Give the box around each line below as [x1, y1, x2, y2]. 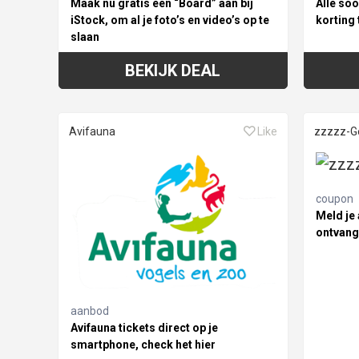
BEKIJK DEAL [125, 60, 221, 80]
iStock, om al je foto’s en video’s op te [71, 13, 269, 26]
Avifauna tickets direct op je [71, 321, 218, 335]
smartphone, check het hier [71, 338, 216, 352]
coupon [315, 192, 353, 205]
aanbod [71, 305, 109, 318]
